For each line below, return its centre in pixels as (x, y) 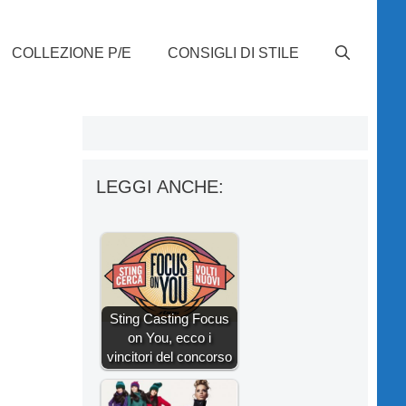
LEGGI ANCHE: (160, 186)
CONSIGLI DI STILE (233, 53)
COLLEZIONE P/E (72, 53)
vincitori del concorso (169, 356)
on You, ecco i (169, 337)
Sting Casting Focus (169, 318)
